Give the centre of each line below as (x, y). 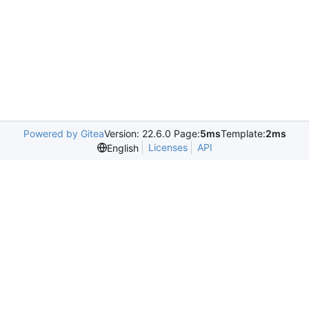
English (122, 148)
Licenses (168, 147)
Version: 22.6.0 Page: (152, 133)
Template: (243, 133)
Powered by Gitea (63, 133)
